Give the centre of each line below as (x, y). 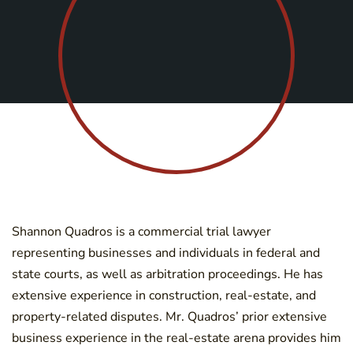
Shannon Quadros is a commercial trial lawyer (141, 231)
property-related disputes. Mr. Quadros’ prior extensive (169, 316)
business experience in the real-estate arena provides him (176, 338)
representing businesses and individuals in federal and (166, 253)
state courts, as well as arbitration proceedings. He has (167, 274)
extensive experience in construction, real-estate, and (164, 295)
